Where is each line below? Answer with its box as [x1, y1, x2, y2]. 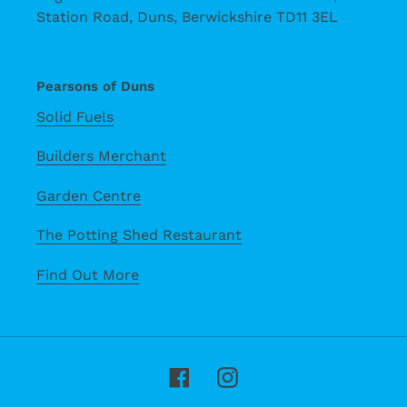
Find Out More [36, 265, 139, 283]
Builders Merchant [36, 147, 166, 165]
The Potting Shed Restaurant [36, 226, 242, 244]
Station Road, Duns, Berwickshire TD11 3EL [36, 8, 338, 26]
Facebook [189, 365, 262, 384]
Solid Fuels [36, 107, 114, 125]
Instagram [237, 365, 313, 384]
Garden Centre [36, 186, 141, 204]
